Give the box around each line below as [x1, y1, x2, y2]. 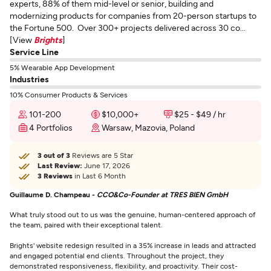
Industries [10, 74, 49, 84]
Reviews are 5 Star [70, 151, 133, 159]
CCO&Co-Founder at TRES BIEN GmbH [97, 190, 228, 198]
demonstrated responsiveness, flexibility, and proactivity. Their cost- [10, 261, 238, 270]
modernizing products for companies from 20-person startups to [10, 10, 256, 21]
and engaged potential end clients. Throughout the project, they [10, 251, 224, 260]
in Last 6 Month [73, 171, 126, 180]
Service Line [10, 47, 59, 57]
